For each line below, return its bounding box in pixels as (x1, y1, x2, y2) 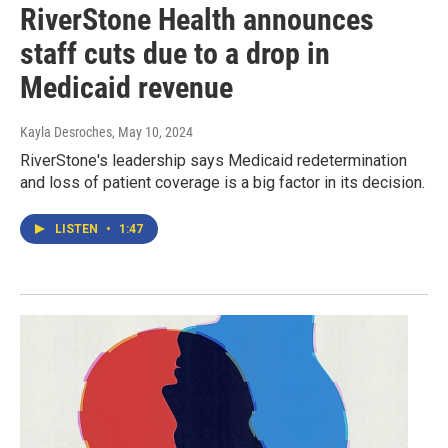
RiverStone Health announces (20, 2, 374, 38)
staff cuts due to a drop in (20, 36, 330, 72)
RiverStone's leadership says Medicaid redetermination (20, 151, 407, 171)
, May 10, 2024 (112, 124, 193, 141)
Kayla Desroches (20, 124, 112, 141)
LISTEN (55, 222, 101, 237)
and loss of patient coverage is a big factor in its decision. (20, 173, 425, 193)
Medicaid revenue (20, 70, 233, 106)
